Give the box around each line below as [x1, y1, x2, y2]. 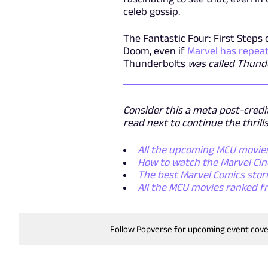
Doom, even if [123, 44, 187, 57]
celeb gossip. [123, 5, 182, 17]
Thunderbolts [123, 57, 185, 69]
